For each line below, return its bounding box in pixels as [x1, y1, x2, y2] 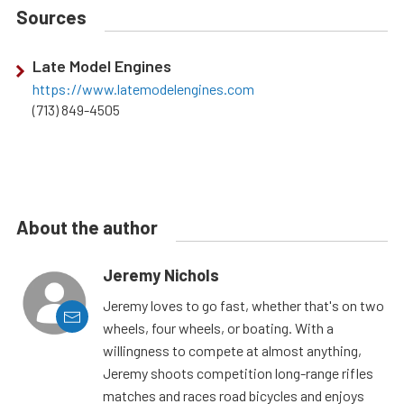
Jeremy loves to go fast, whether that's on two [103, 297, 384, 315]
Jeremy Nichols [103, 265, 219, 286]
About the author [16, 216, 158, 239]
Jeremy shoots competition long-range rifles [103, 364, 373, 382]
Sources [16, 6, 87, 29]
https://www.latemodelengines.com [32, 80, 254, 98]
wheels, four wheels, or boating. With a [103, 319, 334, 337]
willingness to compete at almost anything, [103, 342, 362, 360]
